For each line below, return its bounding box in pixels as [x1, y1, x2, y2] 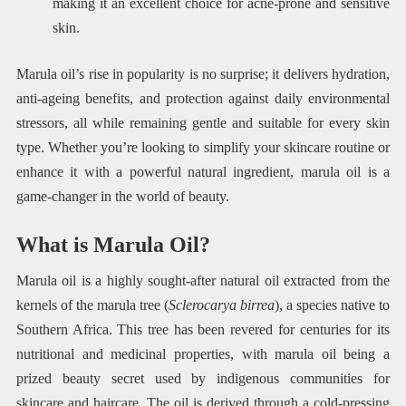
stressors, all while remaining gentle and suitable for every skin [15, 115, 391, 131]
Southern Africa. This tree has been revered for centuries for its [15, 322, 391, 338]
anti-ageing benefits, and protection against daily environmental [15, 91, 391, 107]
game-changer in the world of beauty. [15, 188, 229, 205]
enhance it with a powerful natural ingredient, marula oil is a [15, 164, 391, 180]
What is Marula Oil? [15, 233, 210, 257]
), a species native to [275, 297, 391, 314]
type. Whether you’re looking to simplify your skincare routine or [15, 140, 391, 156]
